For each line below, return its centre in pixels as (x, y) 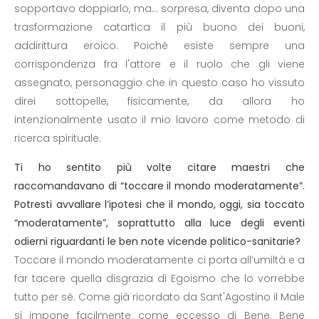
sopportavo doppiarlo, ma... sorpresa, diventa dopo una (159, 9)
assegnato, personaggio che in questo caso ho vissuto (159, 83)
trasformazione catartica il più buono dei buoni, (159, 27)
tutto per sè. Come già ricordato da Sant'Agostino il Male (159, 297)
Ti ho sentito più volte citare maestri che (159, 167)
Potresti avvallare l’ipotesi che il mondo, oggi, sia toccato (159, 204)
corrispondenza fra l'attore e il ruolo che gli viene (159, 64)
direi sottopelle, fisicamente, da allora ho (159, 101)
